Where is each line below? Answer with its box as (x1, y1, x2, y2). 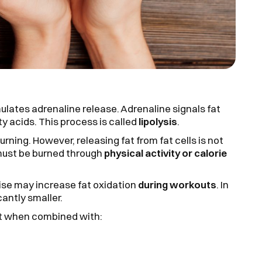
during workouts (138, 178, 216, 191)
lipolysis (137, 115, 177, 127)
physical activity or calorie (104, 146, 227, 159)
